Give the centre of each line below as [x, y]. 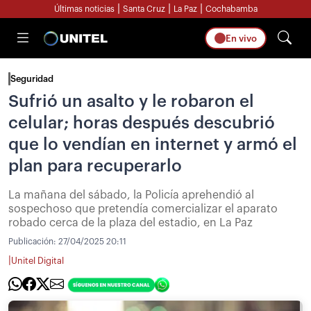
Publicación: [33, 242]
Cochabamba [231, 9]
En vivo [241, 38]
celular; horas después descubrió [142, 123]
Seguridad [32, 79]
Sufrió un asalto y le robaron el [131, 101]
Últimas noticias [84, 9]
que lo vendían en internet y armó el [153, 144]
